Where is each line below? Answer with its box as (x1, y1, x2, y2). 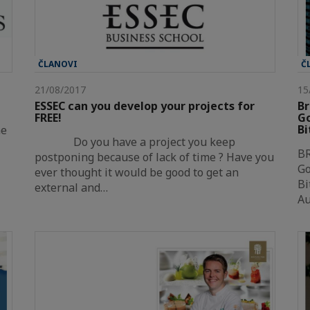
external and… (35, 179, 108, 195)
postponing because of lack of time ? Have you (35, 149, 274, 165)
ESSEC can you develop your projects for (35, 98, 255, 113)
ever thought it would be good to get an (35, 164, 239, 180)
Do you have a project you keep (35, 134, 235, 149)
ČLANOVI (38, 57, 77, 70)
